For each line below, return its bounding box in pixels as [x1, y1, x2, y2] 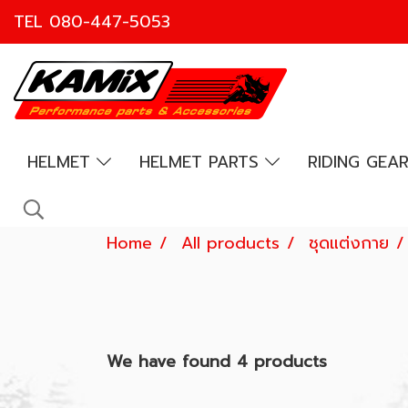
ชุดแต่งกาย [309, 230, 389, 257]
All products [181, 230, 280, 257]
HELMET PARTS [138, 149, 265, 175]
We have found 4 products [107, 349, 327, 375]
